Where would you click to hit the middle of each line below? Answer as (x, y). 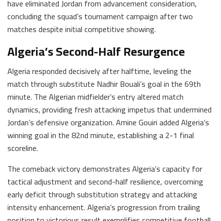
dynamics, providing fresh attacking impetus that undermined (110, 109)
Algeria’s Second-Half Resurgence (96, 51)
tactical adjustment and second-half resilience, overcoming (105, 181)
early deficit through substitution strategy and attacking (102, 194)
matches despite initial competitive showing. (82, 29)
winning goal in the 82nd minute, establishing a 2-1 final (101, 135)
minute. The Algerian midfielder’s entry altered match (95, 96)
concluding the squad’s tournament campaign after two (100, 16)
